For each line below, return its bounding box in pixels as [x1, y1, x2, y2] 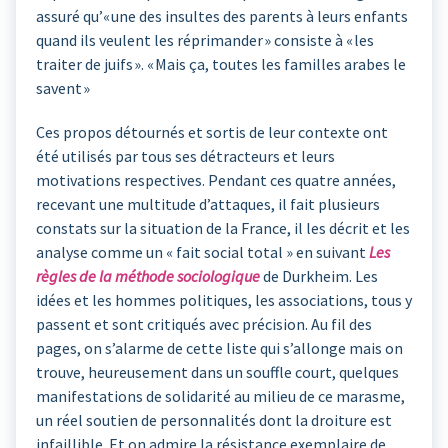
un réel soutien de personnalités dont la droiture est [36, 410, 392, 431]
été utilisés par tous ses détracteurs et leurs [36, 146, 335, 167]
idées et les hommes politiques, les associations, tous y [36, 290, 412, 311]
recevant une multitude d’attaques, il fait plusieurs [36, 194, 380, 215]
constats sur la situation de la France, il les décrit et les [36, 218, 410, 239]
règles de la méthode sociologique [36, 266, 260, 287]
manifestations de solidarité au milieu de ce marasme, [36, 386, 405, 407]
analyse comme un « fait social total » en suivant [36, 242, 369, 263]
